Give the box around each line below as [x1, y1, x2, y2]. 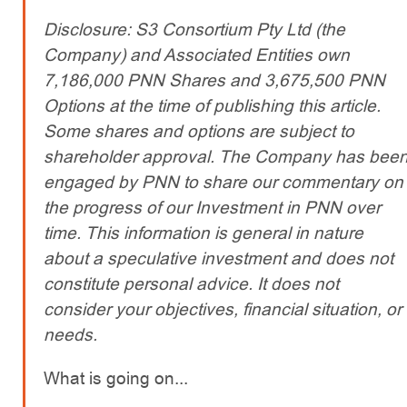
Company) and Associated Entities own [44, 43, 350, 67]
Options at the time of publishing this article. [44, 94, 381, 118]
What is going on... [44, 366, 188, 391]
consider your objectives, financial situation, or [44, 297, 402, 322]
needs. [44, 323, 97, 347]
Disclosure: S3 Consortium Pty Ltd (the [44, 17, 345, 42]
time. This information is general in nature [44, 221, 363, 245]
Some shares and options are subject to [44, 119, 354, 144]
